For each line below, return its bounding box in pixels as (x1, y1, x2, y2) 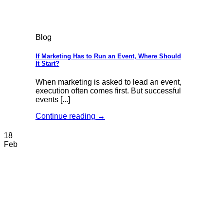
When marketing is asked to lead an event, (35, 78, 182, 87)
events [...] (35, 95, 70, 104)
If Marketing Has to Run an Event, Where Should (35, 53, 181, 60)
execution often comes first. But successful (35, 87, 181, 95)
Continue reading (35, 112, 97, 121)
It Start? (35, 60, 59, 68)
